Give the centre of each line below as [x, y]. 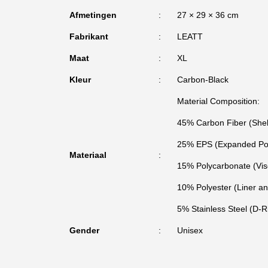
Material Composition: [218, 101]
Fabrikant [89, 36]
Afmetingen [93, 15]
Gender [84, 230]
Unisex [190, 230]
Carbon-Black [202, 80]
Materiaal [88, 155]
